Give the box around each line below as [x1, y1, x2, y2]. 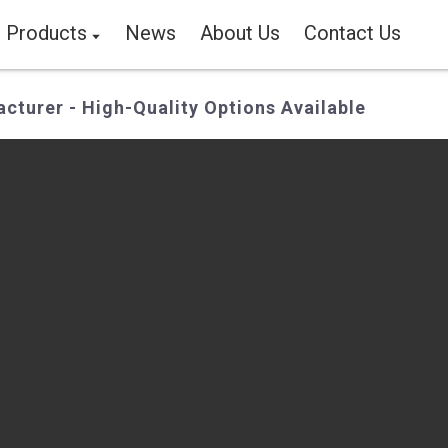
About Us [200, 21, 281, 45]
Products [5, 21, 87, 45]
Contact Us [304, 21, 402, 45]
